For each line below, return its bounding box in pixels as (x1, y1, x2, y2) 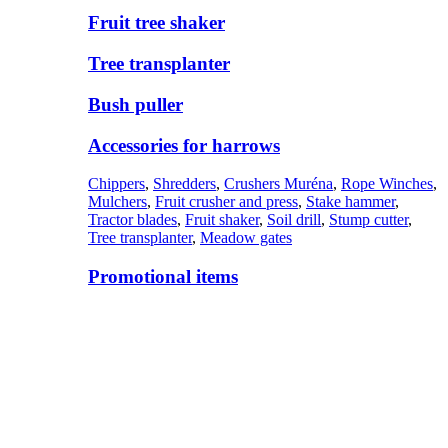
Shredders (153, 175, 216, 193)
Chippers (88, 175, 145, 193)
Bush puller (88, 93, 183, 115)
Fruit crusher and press (155, 193, 298, 211)
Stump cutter (329, 211, 408, 229)
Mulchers (88, 193, 147, 211)
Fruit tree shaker (88, 12, 225, 34)
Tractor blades (88, 211, 177, 229)
